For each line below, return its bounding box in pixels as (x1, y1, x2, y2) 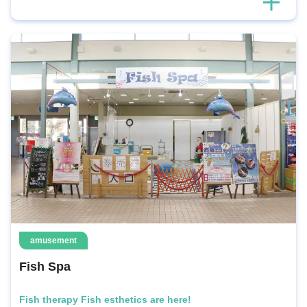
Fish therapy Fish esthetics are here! (19, 294, 191, 306)
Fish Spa (19, 260, 71, 274)
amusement (30, 236, 77, 246)
